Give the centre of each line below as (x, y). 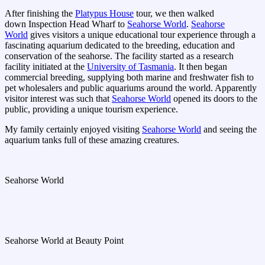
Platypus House (104, 14)
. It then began (201, 67)
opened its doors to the (214, 99)
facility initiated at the (46, 67)
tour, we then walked (174, 14)
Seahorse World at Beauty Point (64, 241)
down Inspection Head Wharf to (66, 24)
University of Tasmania (130, 67)
